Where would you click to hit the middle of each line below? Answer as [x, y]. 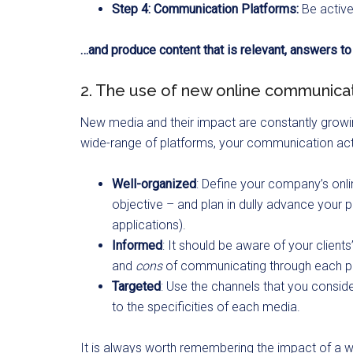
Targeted [136, 286]
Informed [137, 245]
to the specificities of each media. [206, 307]
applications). [149, 225]
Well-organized [154, 184]
